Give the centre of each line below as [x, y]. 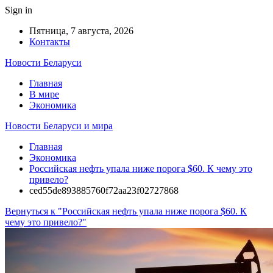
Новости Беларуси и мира [59, 126]
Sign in [19, 10]
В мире [44, 94]
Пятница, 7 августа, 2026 [81, 31]
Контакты [50, 42]
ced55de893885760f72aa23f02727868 [104, 190]
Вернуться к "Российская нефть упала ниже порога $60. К [126, 211]
